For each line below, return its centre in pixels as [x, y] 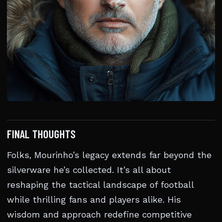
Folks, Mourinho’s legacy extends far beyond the [109, 155]
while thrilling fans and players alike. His [94, 200]
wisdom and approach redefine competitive [99, 215]
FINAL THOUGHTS [41, 134]
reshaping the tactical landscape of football [100, 185]
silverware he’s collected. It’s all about [89, 170]
